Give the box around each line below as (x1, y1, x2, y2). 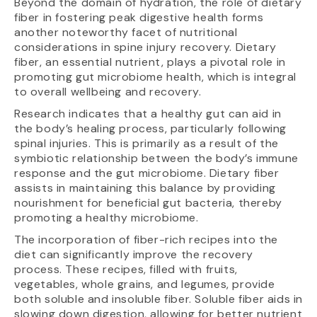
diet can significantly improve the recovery (14, 247, 253, 263)
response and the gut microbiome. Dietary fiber (14, 166, 279, 181)
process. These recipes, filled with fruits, (14, 262, 238, 277)
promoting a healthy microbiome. (14, 210, 199, 226)
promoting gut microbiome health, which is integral (14, 69, 297, 85)
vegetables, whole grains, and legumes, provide (14, 277, 275, 292)
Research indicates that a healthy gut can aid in (14, 106, 282, 122)
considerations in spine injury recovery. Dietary (14, 40, 277, 55)
